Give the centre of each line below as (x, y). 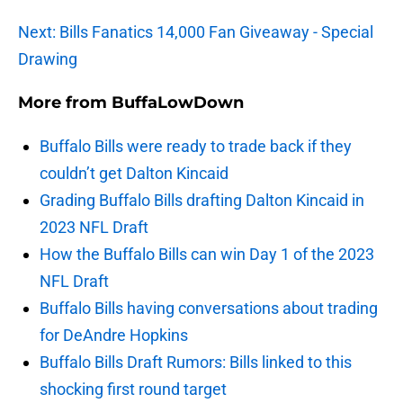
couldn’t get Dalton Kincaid (134, 174)
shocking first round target (133, 390)
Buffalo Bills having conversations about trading (209, 309)
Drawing (48, 59)
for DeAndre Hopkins (114, 336)
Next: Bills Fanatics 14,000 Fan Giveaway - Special (196, 32)
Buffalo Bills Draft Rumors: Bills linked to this (196, 363)
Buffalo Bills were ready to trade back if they (196, 147)
